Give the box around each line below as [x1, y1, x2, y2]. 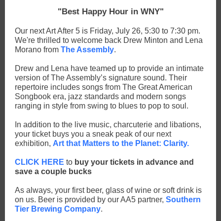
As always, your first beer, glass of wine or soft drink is [15, 186, 202, 194]
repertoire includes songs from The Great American [15, 83, 192, 91]
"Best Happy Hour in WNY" [57, 7, 164, 16]
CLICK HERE [15, 158, 64, 166]
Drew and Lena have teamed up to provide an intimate [15, 64, 204, 73]
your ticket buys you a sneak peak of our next [15, 130, 171, 138]
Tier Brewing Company [15, 205, 101, 213]
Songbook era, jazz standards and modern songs [15, 92, 186, 101]
